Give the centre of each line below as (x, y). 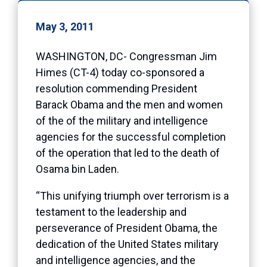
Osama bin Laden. (77, 169)
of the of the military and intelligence (122, 120)
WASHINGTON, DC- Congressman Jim (126, 56)
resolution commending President (117, 88)
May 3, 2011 (65, 26)
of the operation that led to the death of (128, 153)
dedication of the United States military (127, 244)
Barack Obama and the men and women (129, 104)
